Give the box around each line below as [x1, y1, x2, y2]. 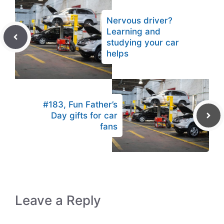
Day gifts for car [51, 110, 117, 120]
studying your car [106, 37, 179, 47]
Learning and [106, 26, 160, 36]
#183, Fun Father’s [43, 99, 117, 109]
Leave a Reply [15, 192, 101, 208]
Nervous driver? [106, 15, 172, 25]
